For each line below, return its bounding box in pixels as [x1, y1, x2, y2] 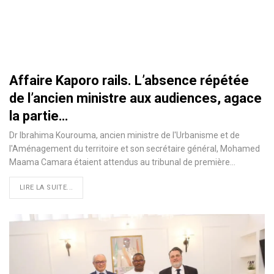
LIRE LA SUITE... [20, 183, 73, 191]
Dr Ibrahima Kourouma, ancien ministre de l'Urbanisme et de [9, 130, 240, 140]
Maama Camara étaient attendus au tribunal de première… [9, 157, 235, 167]
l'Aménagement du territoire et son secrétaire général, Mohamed [9, 143, 260, 154]
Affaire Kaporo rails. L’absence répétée [9, 72, 249, 88]
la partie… [9, 108, 68, 124]
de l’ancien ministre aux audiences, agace [9, 90, 262, 106]
